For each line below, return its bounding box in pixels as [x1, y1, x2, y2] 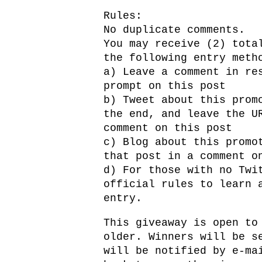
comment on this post [104, 122, 232, 135]
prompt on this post [104, 80, 226, 92]
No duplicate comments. [104, 24, 245, 36]
